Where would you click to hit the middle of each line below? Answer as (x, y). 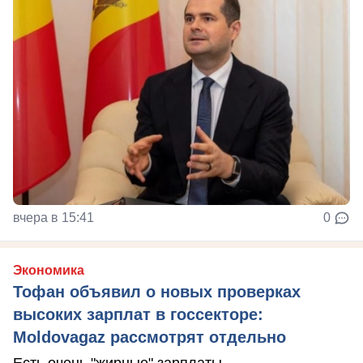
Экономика (49, 271)
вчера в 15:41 (53, 218)
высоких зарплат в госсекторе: (138, 315)
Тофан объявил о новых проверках (157, 292)
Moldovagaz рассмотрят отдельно (149, 337)
